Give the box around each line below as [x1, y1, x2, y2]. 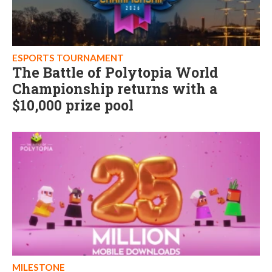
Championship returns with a [12, 80, 217, 98]
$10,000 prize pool [12, 96, 134, 114]
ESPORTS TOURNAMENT [12, 52, 124, 63]
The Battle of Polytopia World [12, 63, 218, 81]
